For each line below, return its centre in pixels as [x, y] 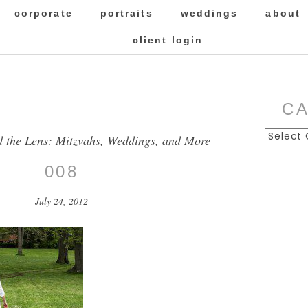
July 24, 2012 [62, 201]
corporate [43, 13]
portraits [126, 13]
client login [168, 40]
